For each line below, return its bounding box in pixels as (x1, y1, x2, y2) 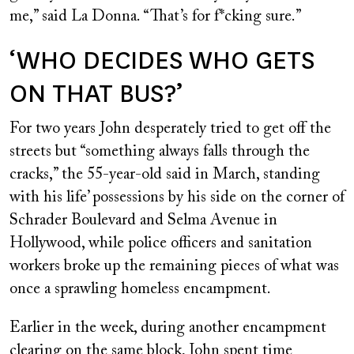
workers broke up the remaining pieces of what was (9, 258, 339, 275)
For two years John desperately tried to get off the (9, 121, 331, 137)
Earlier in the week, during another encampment (9, 320, 326, 337)
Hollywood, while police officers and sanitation (9, 235, 312, 252)
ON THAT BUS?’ (9, 77, 183, 111)
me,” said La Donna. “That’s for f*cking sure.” (9, 9, 302, 25)
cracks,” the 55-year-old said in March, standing (9, 167, 320, 183)
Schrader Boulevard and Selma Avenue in (9, 213, 277, 229)
